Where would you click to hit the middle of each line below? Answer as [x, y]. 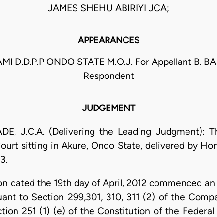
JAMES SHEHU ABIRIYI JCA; [108, 8]
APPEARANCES [108, 40]
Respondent [108, 76]
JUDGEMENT [108, 108]
